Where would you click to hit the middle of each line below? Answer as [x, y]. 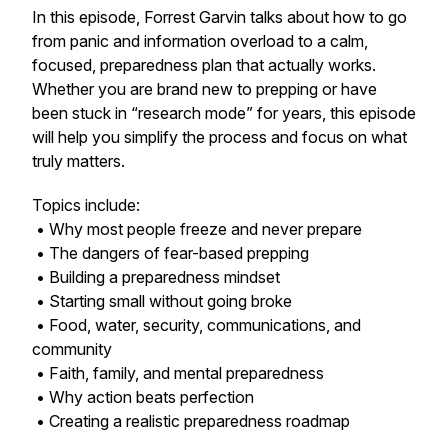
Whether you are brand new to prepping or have [204, 89]
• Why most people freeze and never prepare [197, 229]
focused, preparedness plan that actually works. [204, 65]
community [72, 349]
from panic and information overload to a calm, [200, 41]
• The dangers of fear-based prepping [170, 253]
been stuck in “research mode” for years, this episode [224, 113]
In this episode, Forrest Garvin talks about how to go [219, 17]
